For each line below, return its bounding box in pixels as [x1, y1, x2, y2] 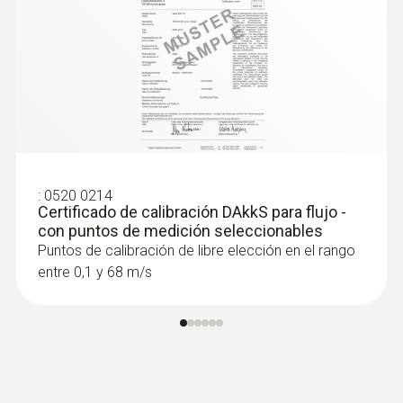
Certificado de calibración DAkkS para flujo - [38, 202, 346, 221]
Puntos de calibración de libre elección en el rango [38, 242, 355, 259]
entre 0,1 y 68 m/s [38, 264, 152, 281]
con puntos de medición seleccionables [38, 221, 323, 240]
